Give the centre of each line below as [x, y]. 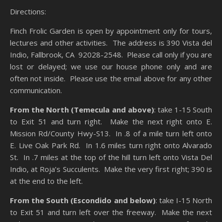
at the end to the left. [46, 181]
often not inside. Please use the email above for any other [111, 79]
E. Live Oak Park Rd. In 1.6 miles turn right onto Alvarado [111, 145]
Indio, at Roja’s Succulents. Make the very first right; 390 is [111, 169]
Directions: [28, 12]
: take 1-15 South [183, 110]
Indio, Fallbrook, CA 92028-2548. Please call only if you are [111, 55]
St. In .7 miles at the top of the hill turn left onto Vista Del [111, 157]
